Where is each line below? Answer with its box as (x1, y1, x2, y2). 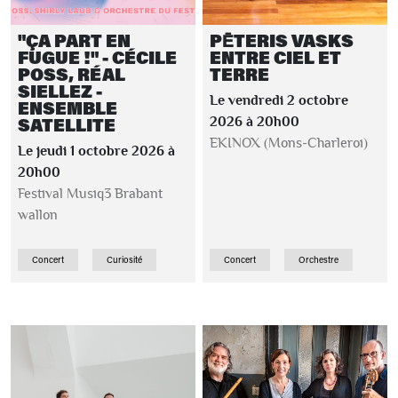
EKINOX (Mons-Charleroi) (210, 136, 368, 150)
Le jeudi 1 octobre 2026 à (18, 144, 175, 158)
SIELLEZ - (18, 80, 102, 102)
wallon (18, 208, 58, 222)
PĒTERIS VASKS (210, 29, 354, 52)
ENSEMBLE (18, 97, 117, 119)
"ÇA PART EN (18, 29, 131, 52)
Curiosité (107, 254, 142, 266)
